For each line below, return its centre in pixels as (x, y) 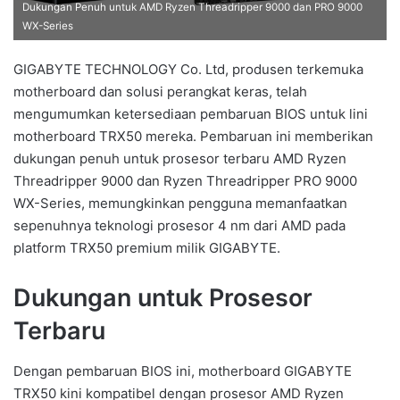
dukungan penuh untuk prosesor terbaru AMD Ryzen (180, 159)
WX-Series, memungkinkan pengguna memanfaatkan (180, 204)
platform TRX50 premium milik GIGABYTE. (147, 248)
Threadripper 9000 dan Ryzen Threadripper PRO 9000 (185, 181)
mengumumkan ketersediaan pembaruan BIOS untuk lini (191, 114)
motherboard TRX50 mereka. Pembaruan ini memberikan (193, 137)
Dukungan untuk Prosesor (163, 298)
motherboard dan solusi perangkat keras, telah (160, 92)
